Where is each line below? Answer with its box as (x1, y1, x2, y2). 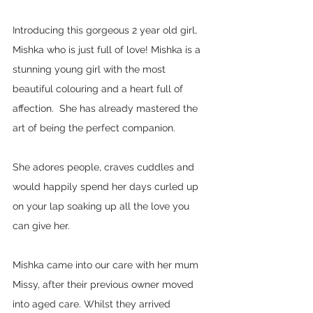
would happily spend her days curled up (13, 180, 201, 192)
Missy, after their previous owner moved (13, 278, 196, 290)
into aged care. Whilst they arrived (13, 298, 173, 310)
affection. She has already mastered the (13, 102, 201, 114)
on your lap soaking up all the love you (13, 200, 192, 212)
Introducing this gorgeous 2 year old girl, (13, 24, 200, 36)
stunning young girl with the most (13, 63, 168, 75)
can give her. (13, 219, 75, 231)
